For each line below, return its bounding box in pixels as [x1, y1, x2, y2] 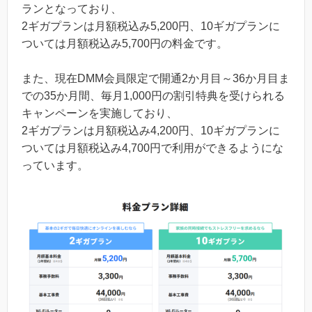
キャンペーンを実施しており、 [22, 107, 178, 120]
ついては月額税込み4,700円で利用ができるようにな [22, 142, 283, 155]
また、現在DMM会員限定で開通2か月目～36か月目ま [22, 72, 290, 85]
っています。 [22, 159, 88, 172]
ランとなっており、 [22, 2, 122, 15]
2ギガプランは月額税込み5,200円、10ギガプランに [22, 19, 280, 32]
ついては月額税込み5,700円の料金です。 [22, 37, 228, 49]
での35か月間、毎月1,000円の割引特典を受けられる [22, 90, 285, 102]
